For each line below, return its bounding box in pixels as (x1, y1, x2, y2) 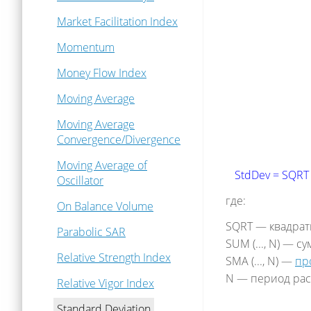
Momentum (57, 40, 115, 55)
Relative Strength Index (57, 250, 171, 265)
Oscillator (57, 173, 103, 188)
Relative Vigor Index (57, 276, 154, 291)
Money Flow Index (57, 65, 146, 81)
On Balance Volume (57, 199, 153, 214)
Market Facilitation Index (57, 14, 178, 29)
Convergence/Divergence (57, 132, 180, 147)
